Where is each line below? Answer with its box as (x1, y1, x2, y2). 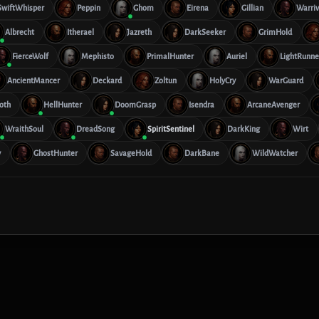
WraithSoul (5, 124, 43, 133)
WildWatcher (252, 148, 298, 157)
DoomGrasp (115, 100, 156, 109)
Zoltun (155, 75, 177, 85)
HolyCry (209, 75, 236, 85)
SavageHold (110, 148, 152, 157)
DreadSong (76, 124, 115, 133)
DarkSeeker (184, 27, 226, 36)
